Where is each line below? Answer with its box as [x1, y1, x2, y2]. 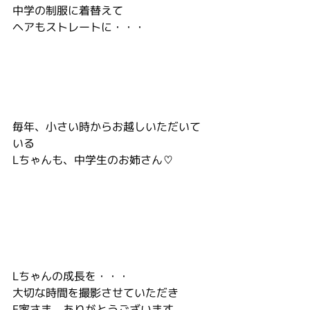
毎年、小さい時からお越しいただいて [12, 119, 201, 134]
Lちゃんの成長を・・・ [12, 268, 129, 284]
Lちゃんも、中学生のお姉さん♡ [12, 152, 174, 167]
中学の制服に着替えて [12, 3, 123, 18]
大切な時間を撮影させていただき [12, 285, 179, 300]
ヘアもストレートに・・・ [12, 19, 145, 35]
